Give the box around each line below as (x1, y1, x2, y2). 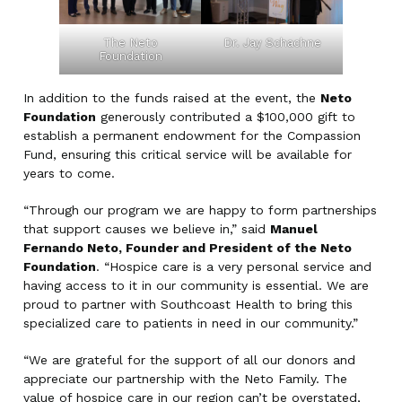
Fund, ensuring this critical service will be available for (23, 147, 352, 162)
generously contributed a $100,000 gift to (96, 109, 355, 125)
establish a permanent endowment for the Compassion (23, 128, 361, 144)
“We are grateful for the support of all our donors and (23, 353, 355, 368)
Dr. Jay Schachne (223, 36, 321, 50)
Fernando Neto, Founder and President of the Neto (23, 240, 352, 256)
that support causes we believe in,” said (23, 222, 270, 237)
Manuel (270, 222, 318, 237)
